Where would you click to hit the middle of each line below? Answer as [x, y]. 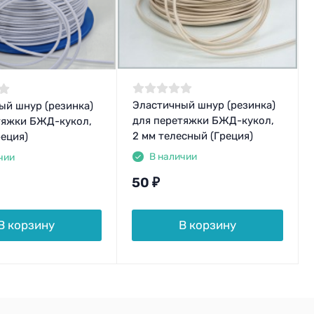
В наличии [173, 157]
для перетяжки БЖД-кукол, [203, 121]
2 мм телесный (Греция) [192, 136]
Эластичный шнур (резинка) [204, 105]
